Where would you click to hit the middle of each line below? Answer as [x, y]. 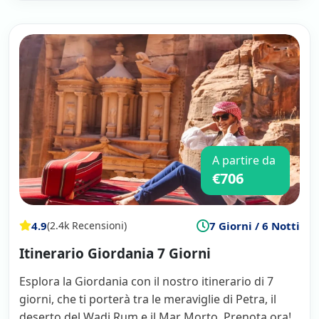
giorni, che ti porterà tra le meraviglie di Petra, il [148, 299]
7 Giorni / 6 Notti [255, 225]
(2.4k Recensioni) [87, 226]
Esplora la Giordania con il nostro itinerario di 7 [146, 281]
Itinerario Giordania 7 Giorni [115, 253]
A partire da [244, 160]
